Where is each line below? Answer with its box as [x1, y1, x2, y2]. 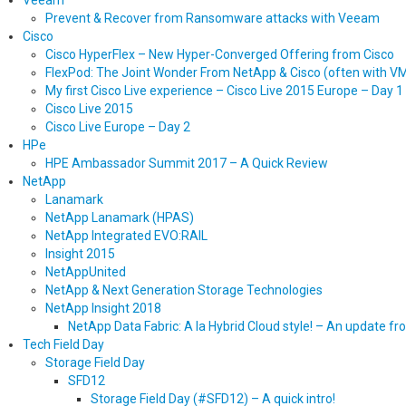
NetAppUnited [45, 265, 126, 279]
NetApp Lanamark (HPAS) [45, 210, 194, 225]
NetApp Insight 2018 [45, 301, 161, 315]
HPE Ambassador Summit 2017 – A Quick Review [45, 156, 328, 170]
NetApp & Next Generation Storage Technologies [45, 283, 323, 297]
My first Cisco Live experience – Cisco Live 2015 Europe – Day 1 [45, 83, 403, 98]
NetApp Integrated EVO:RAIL [45, 228, 208, 243]
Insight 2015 [45, 246, 115, 261]
